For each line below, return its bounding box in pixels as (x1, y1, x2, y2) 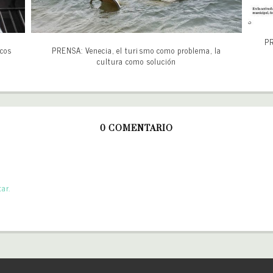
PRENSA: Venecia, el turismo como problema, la (51, 44, 222, 57)
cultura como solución (96, 55, 177, 68)
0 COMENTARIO (99, 123, 174, 135)
